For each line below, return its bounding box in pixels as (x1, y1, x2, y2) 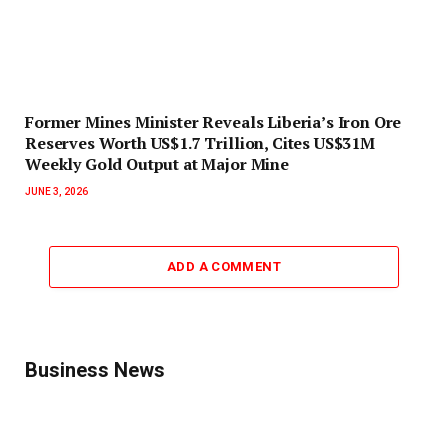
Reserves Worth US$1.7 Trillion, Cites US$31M (25, 131, 375, 154)
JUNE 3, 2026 (25, 185, 88, 197)
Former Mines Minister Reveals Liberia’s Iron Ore (25, 110, 402, 133)
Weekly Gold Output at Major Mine (25, 152, 289, 175)
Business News (25, 357, 165, 382)
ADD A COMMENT (166, 258, 282, 274)
